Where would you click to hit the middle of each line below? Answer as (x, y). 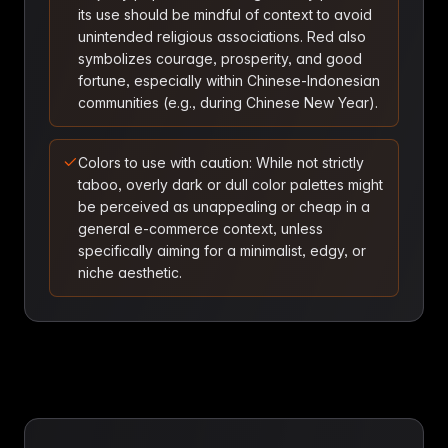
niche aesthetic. (130, 272)
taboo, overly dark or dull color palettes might (230, 184)
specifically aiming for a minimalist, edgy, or (222, 250)
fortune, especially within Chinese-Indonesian (229, 80)
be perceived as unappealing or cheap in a (224, 206)
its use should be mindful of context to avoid (225, 14)
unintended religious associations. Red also (222, 36)
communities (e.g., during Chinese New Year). (228, 102)
